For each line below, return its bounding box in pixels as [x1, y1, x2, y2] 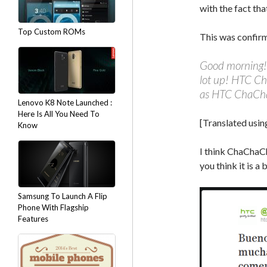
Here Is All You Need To [18, 109, 100, 119]
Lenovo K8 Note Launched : [18, 98, 112, 107]
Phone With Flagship [18, 203, 89, 212]
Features [18, 214, 48, 223]
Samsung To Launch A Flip [18, 191, 107, 201]
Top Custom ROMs [18, 27, 85, 36]
